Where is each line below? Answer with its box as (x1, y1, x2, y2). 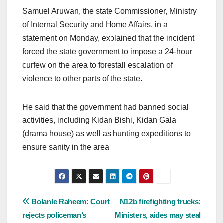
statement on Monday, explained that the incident (22, 33, 194, 42)
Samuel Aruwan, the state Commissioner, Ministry (22, 6, 197, 15)
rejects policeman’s (22, 211, 87, 220)
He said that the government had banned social (22, 102, 189, 111)
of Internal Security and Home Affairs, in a (22, 20, 168, 29)
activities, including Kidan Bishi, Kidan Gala (22, 115, 176, 124)
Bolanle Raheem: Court (29, 197, 110, 206)
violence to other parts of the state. (22, 74, 142, 83)
